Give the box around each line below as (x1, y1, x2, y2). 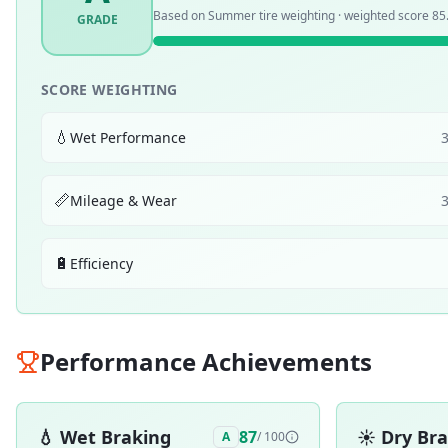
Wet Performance (70, 127, 186, 147)
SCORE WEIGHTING (41, 80, 178, 99)
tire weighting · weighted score (256, 6, 432, 24)
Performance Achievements (40, 345, 372, 378)
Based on (153, 6, 208, 24)
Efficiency (70, 253, 133, 273)
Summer (208, 6, 256, 24)
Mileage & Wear (70, 190, 177, 210)
